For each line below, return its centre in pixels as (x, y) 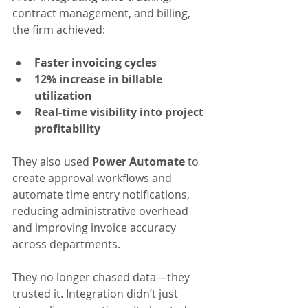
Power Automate (139, 162)
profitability (67, 129)
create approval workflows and (93, 178)
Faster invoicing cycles (96, 63)
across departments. (66, 244)
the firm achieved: (59, 30)
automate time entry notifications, (102, 195)
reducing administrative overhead (102, 211)
